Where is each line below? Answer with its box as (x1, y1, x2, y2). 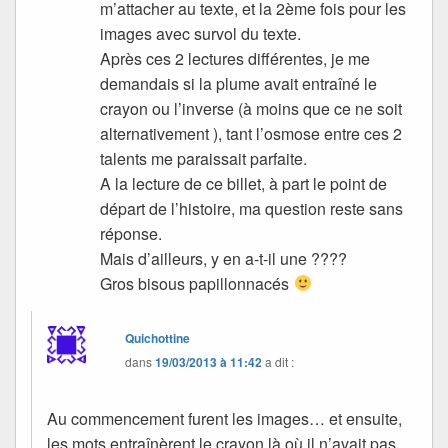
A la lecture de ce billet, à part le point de (100, 171, 388, 195)
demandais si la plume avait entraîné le (100, 71, 378, 95)
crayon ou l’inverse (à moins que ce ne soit (100, 96, 403, 120)
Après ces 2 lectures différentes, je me (100, 46, 371, 70)
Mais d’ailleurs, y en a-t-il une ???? (100, 246, 348, 270)
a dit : (265, 352, 295, 370)
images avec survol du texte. (100, 21, 302, 45)
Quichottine (125, 328, 191, 347)
